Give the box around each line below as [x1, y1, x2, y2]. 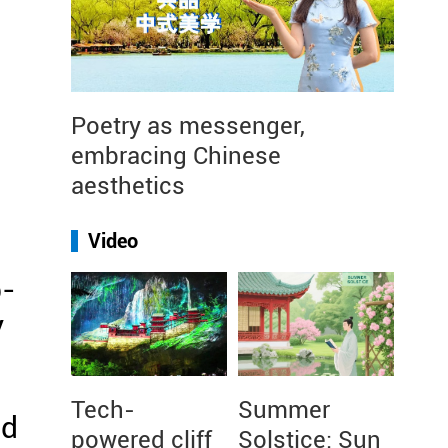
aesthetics [71, 172, 185, 200]
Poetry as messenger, [71, 112, 305, 140]
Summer [238, 396, 330, 424]
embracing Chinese [71, 142, 281, 170]
